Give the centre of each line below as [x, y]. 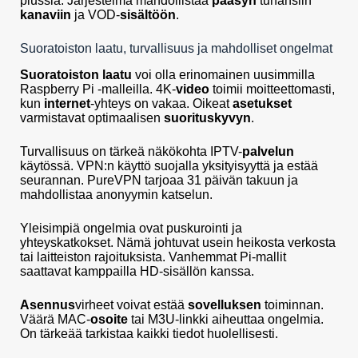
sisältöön [148, 15]
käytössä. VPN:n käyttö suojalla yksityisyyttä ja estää [169, 166]
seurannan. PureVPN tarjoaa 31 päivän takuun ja [159, 181]
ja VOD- [95, 15]
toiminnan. [292, 305]
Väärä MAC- [55, 320]
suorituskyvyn [207, 118]
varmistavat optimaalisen [92, 118]
